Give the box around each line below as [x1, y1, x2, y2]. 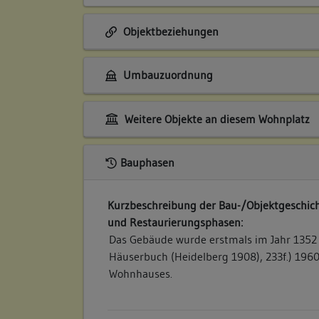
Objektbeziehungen [120, 24, 219, 39]
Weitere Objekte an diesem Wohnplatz [121, 111, 310, 126]
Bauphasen [120, 155, 174, 170]
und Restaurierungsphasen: [108, 215, 244, 230]
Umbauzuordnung [120, 68, 213, 83]
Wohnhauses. [109, 266, 173, 281]
